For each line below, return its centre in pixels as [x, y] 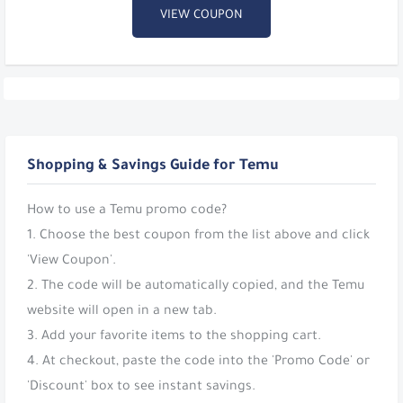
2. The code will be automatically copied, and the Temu [196, 287]
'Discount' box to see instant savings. [141, 388]
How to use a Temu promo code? [127, 212]
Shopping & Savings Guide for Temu [153, 167]
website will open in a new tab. [122, 313]
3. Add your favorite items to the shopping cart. [174, 338]
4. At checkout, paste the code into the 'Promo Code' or [198, 363]
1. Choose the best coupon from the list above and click [198, 237]
